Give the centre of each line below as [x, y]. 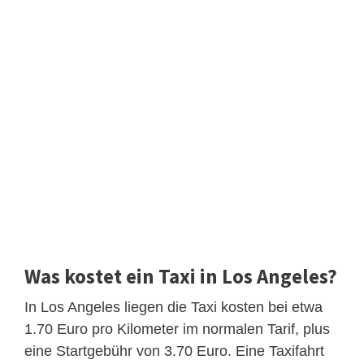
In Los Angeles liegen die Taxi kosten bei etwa [173, 307]
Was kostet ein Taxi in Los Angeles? [181, 276]
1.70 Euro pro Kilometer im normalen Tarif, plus [177, 329]
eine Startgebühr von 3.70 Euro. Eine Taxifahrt [174, 351]
